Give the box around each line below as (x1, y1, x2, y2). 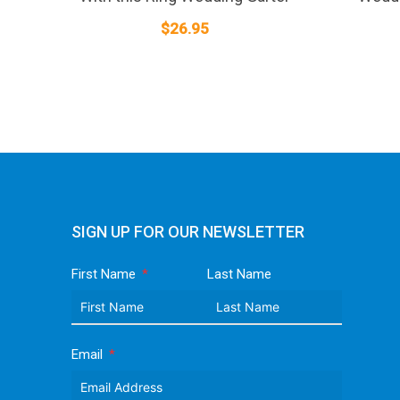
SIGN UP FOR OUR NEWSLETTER (71, 221, 304, 241)
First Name (71, 265, 136, 282)
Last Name (206, 265, 271, 282)
